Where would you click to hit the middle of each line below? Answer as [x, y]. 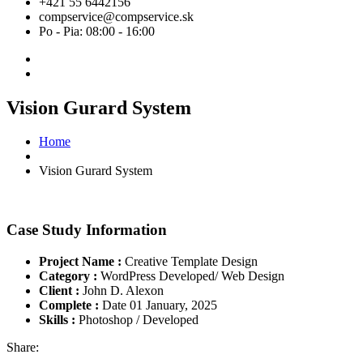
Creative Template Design [190, 261]
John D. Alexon [122, 290]
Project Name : [80, 261]
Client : [59, 290]
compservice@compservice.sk [116, 16]
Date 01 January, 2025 [158, 305]
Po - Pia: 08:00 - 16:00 [97, 31]
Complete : [69, 305]
